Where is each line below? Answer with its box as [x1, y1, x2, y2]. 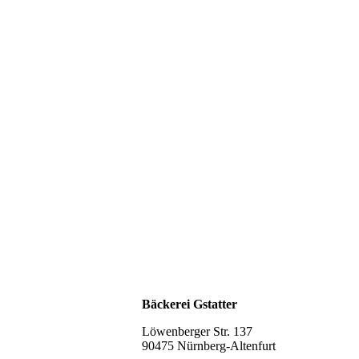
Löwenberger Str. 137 [142, 325, 252, 339]
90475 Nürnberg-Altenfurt [142, 339, 276, 353]
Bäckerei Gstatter [142, 297, 237, 312]
